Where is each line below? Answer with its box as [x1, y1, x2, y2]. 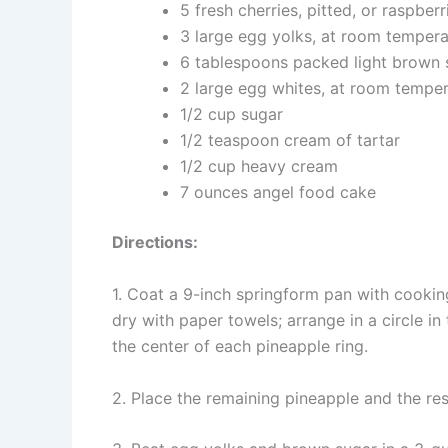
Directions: [112, 232, 198, 253]
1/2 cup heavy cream [180, 156, 338, 177]
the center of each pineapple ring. [112, 336, 368, 356]
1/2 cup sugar [180, 104, 283, 125]
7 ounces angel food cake [180, 182, 376, 203]
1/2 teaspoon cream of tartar [180, 130, 400, 151]
